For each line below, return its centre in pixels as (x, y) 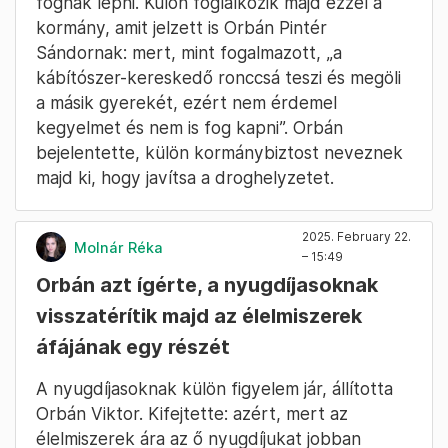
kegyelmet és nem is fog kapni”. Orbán (189, 128)
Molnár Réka (118, 247)
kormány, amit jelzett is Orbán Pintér (181, 28)
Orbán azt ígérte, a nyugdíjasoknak (207, 285)
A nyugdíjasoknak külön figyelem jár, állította (214, 389)
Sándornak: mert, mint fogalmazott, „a (189, 53)
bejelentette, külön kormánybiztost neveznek (219, 153)
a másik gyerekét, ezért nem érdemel (186, 103)
